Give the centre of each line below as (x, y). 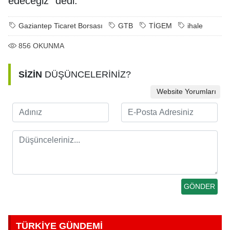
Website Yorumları (185, 92)
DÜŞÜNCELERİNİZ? (87, 74)
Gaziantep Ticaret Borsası (61, 26)
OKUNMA (49, 46)
